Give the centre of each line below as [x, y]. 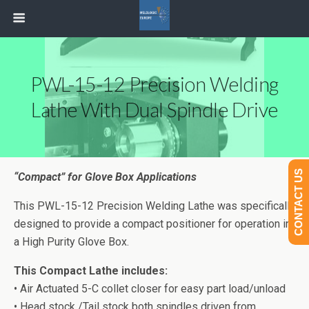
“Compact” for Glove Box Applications [105, 177]
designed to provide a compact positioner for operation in [152, 224]
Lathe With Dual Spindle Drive [154, 110]
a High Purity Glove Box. [71, 242]
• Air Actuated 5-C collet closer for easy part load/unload [150, 289]
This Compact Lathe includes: [91, 271]
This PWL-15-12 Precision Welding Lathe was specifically [154, 206]
